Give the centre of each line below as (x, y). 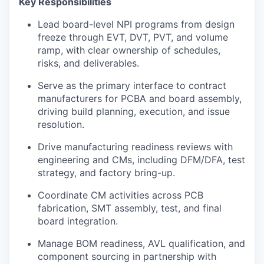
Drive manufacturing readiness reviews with (135, 147)
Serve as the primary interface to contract (132, 85)
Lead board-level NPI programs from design (136, 24)
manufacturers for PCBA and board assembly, (140, 98)
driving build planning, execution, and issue (134, 111)
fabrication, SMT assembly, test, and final (130, 208)
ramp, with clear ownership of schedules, (129, 50)
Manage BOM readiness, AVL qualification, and (141, 243)
